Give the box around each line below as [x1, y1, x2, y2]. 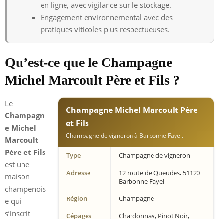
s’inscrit [5, 208, 30, 218]
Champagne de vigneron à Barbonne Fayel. [66, 131, 183, 140]
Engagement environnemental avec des [41, 12, 173, 22]
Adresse [66, 168, 90, 177]
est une [5, 159, 29, 169]
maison [5, 171, 30, 181]
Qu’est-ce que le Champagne [5, 54, 172, 70]
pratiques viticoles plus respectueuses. [41, 24, 170, 34]
